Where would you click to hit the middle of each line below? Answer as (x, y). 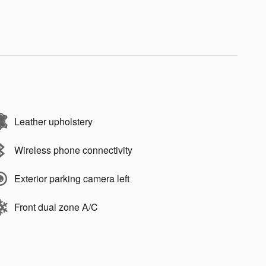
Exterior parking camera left (72, 178)
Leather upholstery (53, 121)
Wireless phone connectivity (73, 150)
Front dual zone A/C (56, 207)
